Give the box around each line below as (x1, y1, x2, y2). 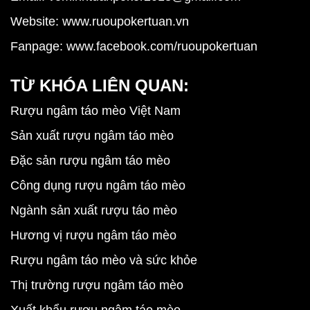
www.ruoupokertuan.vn (59, 15, 189, 28)
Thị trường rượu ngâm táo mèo (10, 278, 183, 292)
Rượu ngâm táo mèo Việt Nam (10, 104, 181, 118)
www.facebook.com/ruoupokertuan (66, 39, 257, 53)
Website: (10, 15, 59, 28)
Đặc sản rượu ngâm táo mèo (10, 154, 170, 167)
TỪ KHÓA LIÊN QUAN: (10, 76, 189, 95)
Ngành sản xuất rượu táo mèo (10, 203, 177, 217)
